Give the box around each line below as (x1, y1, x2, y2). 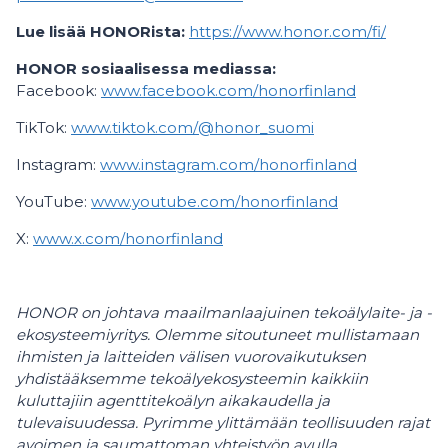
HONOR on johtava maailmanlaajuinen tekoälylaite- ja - (16, 303, 432, 322)
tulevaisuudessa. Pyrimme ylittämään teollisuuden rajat (16, 413, 430, 432)
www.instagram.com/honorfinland (100, 155, 357, 174)
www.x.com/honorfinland (33, 229, 223, 248)
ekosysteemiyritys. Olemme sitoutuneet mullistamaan (16, 325, 419, 344)
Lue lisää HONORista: (16, 22, 189, 41)
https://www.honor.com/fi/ (189, 22, 386, 41)
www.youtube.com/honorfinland (91, 192, 338, 211)
